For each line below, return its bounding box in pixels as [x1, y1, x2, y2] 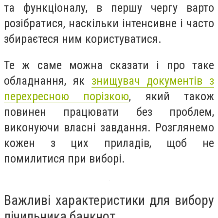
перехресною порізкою [4, 89, 129, 103]
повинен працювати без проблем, [4, 105, 214, 119]
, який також [129, 89, 215, 103]
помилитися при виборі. [4, 151, 125, 165]
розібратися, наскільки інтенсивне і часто [4, 17, 214, 30]
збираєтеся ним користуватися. [4, 32, 162, 46]
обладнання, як [4, 73, 91, 88]
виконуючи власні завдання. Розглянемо [4, 120, 214, 134]
